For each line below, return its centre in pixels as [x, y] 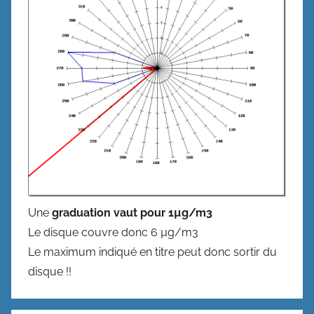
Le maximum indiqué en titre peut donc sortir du [152, 252]
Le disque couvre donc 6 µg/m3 [113, 232]
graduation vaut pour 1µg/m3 [132, 212]
